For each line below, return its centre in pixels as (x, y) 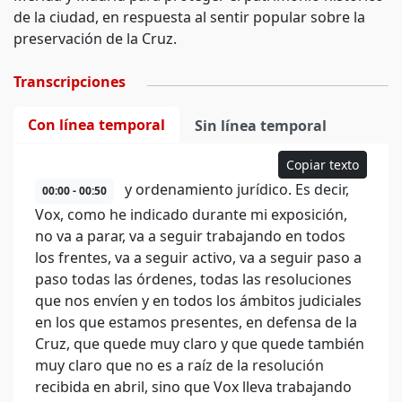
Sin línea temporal (261, 126)
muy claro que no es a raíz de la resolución (179, 365)
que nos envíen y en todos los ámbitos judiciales (198, 301)
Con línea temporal (96, 125)
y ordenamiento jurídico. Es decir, (235, 189)
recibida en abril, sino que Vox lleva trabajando (193, 387)
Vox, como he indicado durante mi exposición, (191, 214)
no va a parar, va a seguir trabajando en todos (190, 236)
